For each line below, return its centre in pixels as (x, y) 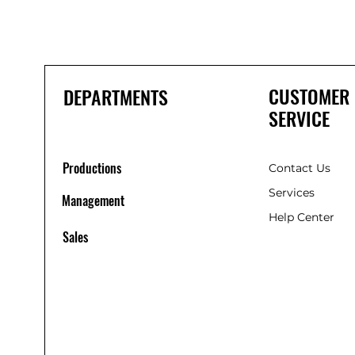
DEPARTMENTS (116, 97)
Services (291, 193)
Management (93, 200)
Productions (92, 168)
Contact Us (299, 168)
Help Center (303, 217)
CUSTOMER (309, 96)
